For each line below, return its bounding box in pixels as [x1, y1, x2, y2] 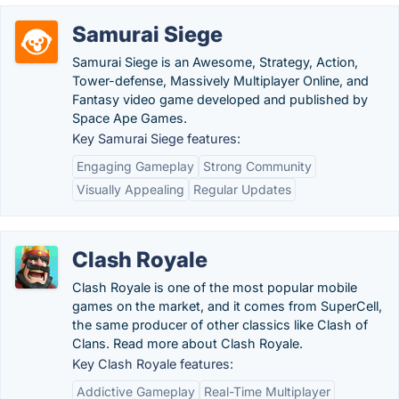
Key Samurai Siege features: [72, 131, 240, 146]
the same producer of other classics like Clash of [72, 317, 368, 332]
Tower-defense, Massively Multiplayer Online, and [72, 73, 369, 88]
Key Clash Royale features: [72, 356, 233, 371]
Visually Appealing [77, 182, 184, 197]
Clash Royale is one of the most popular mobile [72, 280, 357, 295]
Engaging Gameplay [77, 159, 194, 174]
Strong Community [203, 159, 312, 174]
